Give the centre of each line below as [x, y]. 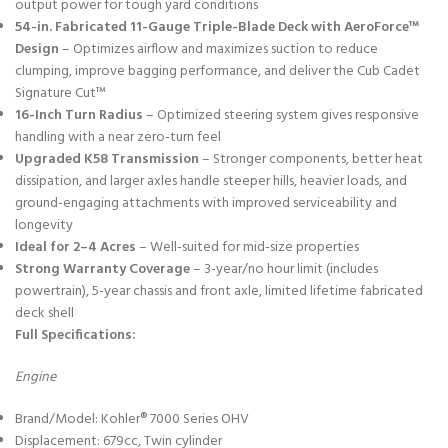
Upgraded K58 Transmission [107, 159]
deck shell [44, 313]
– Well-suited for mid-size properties [247, 247]
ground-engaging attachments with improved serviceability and [206, 203]
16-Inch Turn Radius [79, 115]
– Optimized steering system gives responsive [281, 115]
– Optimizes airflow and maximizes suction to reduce [218, 49]
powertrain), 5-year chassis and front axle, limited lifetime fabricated [219, 291]
